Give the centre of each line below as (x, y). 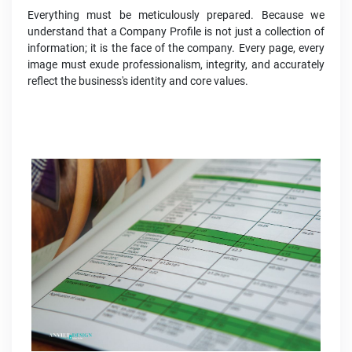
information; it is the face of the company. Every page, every (176, 48)
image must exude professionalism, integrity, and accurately (176, 65)
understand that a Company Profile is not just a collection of (176, 32)
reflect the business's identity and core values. (138, 81)
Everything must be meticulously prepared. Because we (176, 15)
